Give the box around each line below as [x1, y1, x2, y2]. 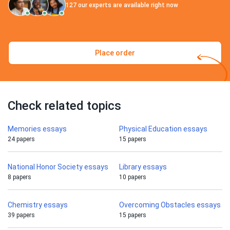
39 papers [8, 212, 35, 219]
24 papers [8, 136, 35, 143]
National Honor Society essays [8, 163, 108, 171]
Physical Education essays [119, 125, 207, 133]
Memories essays [8, 125, 67, 133]
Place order [95, 49, 135, 57]
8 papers [8, 174, 31, 181]
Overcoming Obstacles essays [119, 201, 221, 209]
